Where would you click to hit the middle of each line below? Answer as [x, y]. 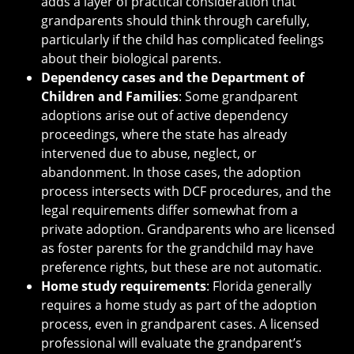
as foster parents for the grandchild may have [177, 248]
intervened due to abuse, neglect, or [149, 153]
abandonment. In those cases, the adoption [171, 172]
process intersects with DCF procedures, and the [186, 191]
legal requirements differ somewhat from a [169, 210]
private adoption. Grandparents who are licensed [188, 229]
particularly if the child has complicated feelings [183, 39]
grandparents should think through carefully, [175, 20]
